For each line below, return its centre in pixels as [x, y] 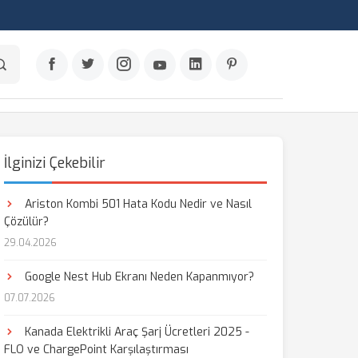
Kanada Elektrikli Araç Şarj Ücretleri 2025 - [135, 332]
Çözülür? [26, 222]
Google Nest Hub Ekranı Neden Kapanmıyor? [137, 277]
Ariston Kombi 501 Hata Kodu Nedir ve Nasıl [136, 204]
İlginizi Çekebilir [54, 163]
